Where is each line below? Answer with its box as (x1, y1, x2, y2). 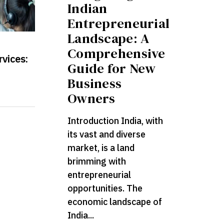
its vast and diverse (67, 128, 146, 140)
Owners (67, 89, 115, 108)
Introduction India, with (67, 115, 163, 127)
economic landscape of (67, 196, 162, 208)
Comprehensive (67, 44, 165, 63)
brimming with (67, 155, 126, 167)
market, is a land (67, 142, 135, 154)
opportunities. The (67, 182, 143, 194)
